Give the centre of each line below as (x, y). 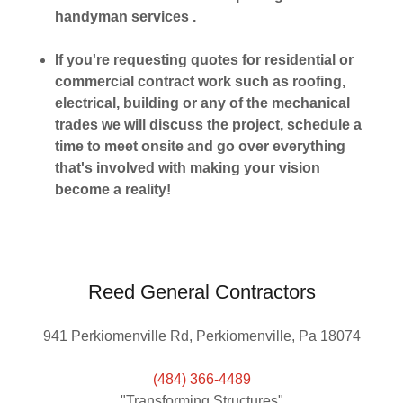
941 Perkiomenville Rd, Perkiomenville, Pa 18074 (201, 336)
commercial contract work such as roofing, (200, 81)
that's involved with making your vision (187, 168)
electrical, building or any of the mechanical (202, 103)
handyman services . (125, 17)
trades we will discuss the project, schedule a (208, 125)
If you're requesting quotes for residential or (204, 60)
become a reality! (112, 189)
